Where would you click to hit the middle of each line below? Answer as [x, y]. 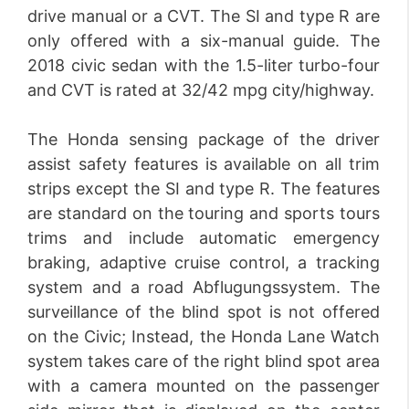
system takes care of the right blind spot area [204, 361]
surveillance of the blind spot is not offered [204, 312]
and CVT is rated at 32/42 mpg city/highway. [201, 90]
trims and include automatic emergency [204, 238]
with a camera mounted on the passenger [204, 386]
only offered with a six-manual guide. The [204, 41]
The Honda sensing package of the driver [204, 139]
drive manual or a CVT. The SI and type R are [204, 16]
